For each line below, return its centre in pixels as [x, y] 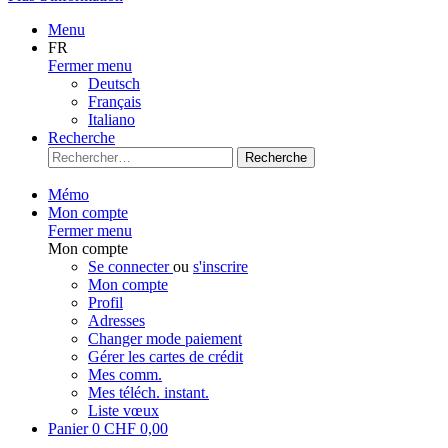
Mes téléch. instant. [148, 392]
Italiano [111, 119]
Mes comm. [125, 374]
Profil [105, 302]
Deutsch [114, 83]
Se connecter [130, 266]
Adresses [116, 320]
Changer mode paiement [165, 338]
